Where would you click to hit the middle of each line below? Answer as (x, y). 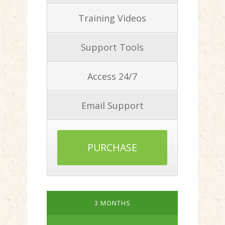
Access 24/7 (112, 76)
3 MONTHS (112, 203)
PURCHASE (112, 147)
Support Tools (112, 47)
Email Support (112, 105)
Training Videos (112, 18)
